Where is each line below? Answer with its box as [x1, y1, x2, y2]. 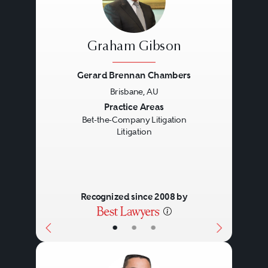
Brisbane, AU [109, 86, 159, 96]
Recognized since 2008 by [80, 191, 188, 203]
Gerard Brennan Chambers [77, 69, 191, 81]
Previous [44, 100, 97, 116]
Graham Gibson [87, 40, 181, 54]
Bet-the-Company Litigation [81, 115, 187, 125]
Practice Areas [104, 100, 164, 113]
